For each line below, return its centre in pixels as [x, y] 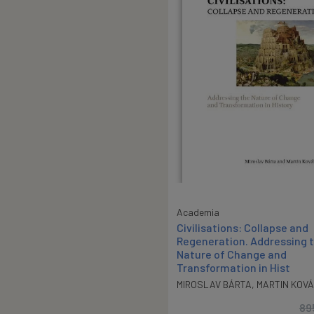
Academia [198, 212]
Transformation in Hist [233, 267]
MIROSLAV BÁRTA [214, 284]
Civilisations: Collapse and [243, 227]
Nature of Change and [232, 254]
